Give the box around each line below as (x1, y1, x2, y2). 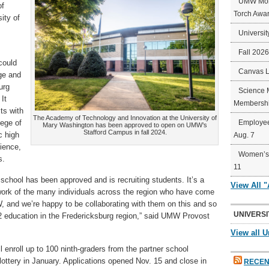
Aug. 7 (234, 131, 255, 139)
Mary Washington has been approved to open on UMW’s (43, 121, 207, 128)
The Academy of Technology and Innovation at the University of (33, 114, 217, 121)
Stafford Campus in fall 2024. (83, 128, 167, 136)
